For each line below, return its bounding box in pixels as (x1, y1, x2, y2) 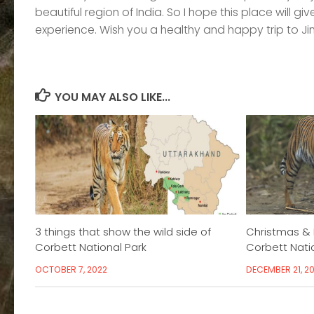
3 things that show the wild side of (35, 224, 211, 239)
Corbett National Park (35, 239, 146, 254)
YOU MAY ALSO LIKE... (54, 88, 170, 105)
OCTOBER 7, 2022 (35, 263, 107, 275)
